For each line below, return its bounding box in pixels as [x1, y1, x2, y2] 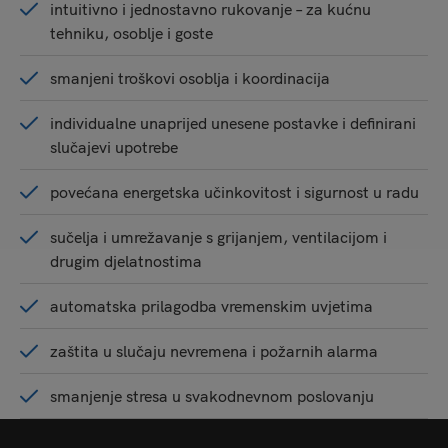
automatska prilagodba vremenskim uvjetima [50, 296, 373, 317]
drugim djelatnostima [50, 251, 202, 272]
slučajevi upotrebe [50, 137, 178, 158]
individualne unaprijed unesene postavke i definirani [50, 113, 416, 134]
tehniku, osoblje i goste [50, 23, 213, 44]
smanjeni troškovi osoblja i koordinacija [50, 68, 330, 89]
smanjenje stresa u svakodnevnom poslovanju [50, 386, 374, 407]
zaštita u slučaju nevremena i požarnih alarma [50, 341, 378, 362]
